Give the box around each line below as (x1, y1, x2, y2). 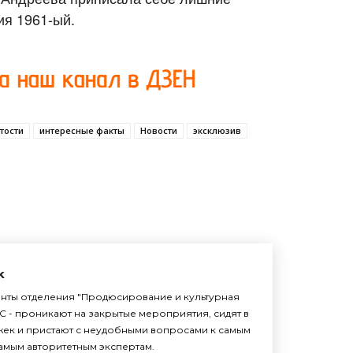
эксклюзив (193, 124, 241, 136)
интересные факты (39, 124, 124, 136)
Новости (140, 124, 177, 136)
